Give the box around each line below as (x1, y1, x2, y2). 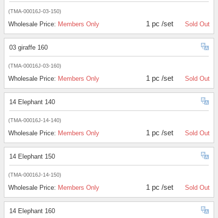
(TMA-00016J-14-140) (8, 117, 61, 124)
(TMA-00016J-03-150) (8, 8, 61, 15)
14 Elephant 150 (9, 153, 55, 161)
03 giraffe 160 (9, 44, 48, 52)
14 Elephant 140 (9, 98, 55, 106)
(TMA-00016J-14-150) (8, 172, 61, 178)
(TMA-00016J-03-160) (8, 63, 61, 69)
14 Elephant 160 (9, 207, 55, 215)
